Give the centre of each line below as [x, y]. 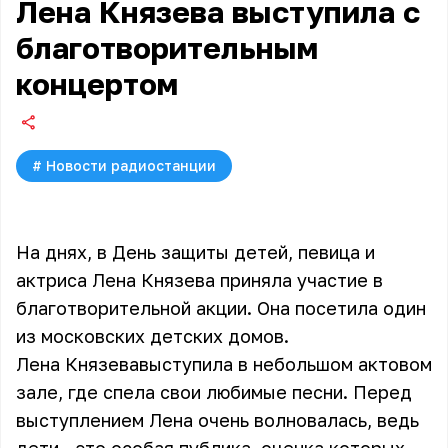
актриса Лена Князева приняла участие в [199, 280]
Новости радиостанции [131, 165]
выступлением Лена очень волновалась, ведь [217, 420]
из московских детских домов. [152, 336]
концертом [97, 84]
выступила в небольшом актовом [285, 364]
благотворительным [167, 48]
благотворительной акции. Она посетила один [221, 308]
